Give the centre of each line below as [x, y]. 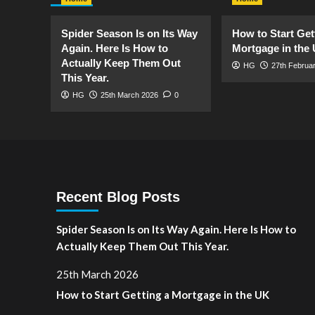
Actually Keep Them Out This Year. [142, 246]
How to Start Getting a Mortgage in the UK [162, 295]
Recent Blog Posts [118, 197]
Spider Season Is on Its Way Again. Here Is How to [176, 229]
